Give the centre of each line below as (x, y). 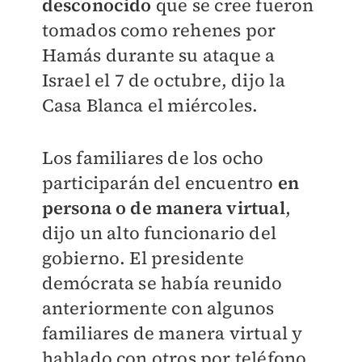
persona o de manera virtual (163, 208)
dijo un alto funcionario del (159, 233)
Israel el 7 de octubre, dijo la (163, 80)
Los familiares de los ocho (153, 158)
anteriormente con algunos (158, 308)
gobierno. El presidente (143, 258)
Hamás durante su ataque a (158, 55)
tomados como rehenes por (159, 30)
